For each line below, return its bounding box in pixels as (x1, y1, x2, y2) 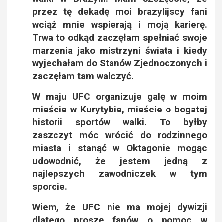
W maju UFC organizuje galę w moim (32, 90, 207, 102)
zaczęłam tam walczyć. (32, 70, 134, 82)
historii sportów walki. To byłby (32, 116, 207, 128)
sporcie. (32, 180, 67, 192)
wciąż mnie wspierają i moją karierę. (32, 18, 207, 30)
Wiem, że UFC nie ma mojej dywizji (32, 201, 207, 213)
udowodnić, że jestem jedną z (32, 155, 207, 166)
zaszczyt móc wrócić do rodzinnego (32, 129, 207, 141)
